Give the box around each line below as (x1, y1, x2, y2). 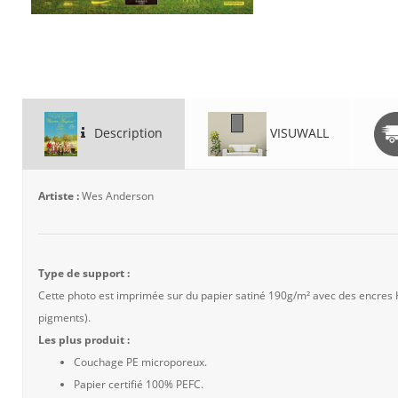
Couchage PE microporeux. (74, 354, 207, 370)
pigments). (38, 310, 91, 325)
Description (90, 123, 163, 141)
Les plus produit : (38, 332, 130, 347)
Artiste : (38, 188, 82, 203)
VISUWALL (266, 123, 329, 141)
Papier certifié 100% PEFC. (74, 377, 203, 392)
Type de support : (38, 266, 130, 281)
